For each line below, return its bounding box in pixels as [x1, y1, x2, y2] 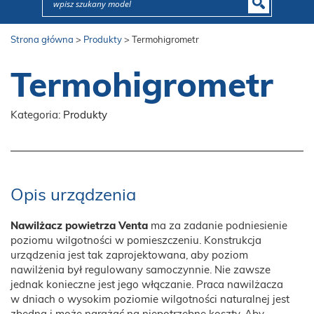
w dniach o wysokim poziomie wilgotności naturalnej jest [11, 294, 289, 306]
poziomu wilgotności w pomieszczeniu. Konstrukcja [11, 235, 261, 247]
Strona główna [11, 36, 76, 46]
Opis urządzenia [11, 187, 136, 205]
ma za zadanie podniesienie [148, 221, 287, 232]
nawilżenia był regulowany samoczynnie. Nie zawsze [11, 265, 271, 276]
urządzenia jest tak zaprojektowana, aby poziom [11, 250, 248, 261]
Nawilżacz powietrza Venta [11, 221, 148, 232]
